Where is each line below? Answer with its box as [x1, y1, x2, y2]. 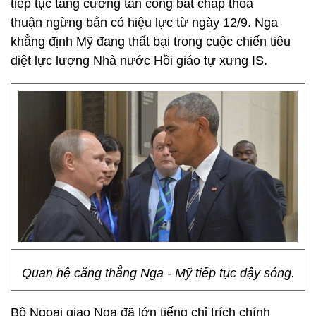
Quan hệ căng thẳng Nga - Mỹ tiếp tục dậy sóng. [21, 266, 295, 280]
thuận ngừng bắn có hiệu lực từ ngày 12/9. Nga [11, 16, 278, 30]
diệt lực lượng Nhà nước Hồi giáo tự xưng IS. [11, 54, 271, 68]
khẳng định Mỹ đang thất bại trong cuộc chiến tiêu [11, 35, 291, 49]
